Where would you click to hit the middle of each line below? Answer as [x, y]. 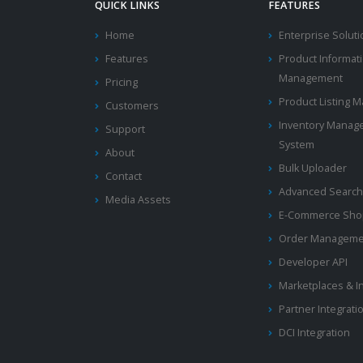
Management [310, 79]
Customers [132, 106]
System [296, 145]
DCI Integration [314, 333]
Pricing [122, 83]
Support [125, 130]
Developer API [313, 263]
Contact [124, 177]
